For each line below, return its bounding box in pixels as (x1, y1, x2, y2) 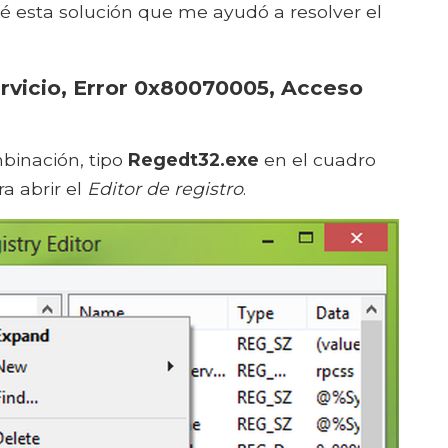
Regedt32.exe (128, 149, 259, 171)
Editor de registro (87, 178, 243, 200)
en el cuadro (259, 149, 376, 171)
